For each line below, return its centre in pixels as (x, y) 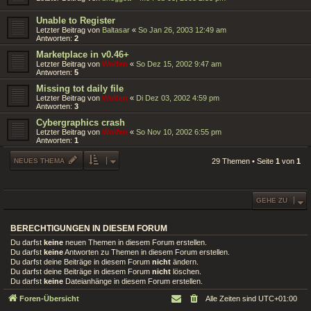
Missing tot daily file (80, 89)
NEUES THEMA (39, 161)
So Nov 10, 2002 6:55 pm (179, 132)
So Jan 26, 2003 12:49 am (182, 30)
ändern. (185, 262)
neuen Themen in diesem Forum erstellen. (135, 243)
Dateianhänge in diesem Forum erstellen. (133, 281)
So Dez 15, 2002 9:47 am (179, 64)
